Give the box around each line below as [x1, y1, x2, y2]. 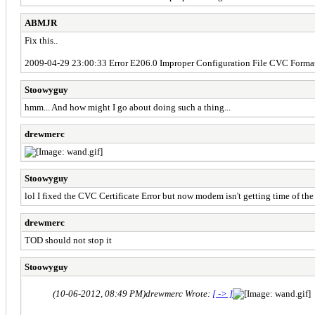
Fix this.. [25, 34, 58, 46]
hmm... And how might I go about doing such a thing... [25, 101, 231, 112]
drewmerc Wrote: [146, 288, 212, 299]
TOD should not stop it [25, 234, 112, 245]
